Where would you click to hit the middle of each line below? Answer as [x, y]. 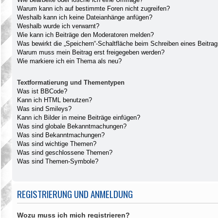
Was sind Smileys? [44, 109]
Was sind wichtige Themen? [57, 144]
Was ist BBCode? [42, 91]
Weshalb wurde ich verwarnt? [58, 26]
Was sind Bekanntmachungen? [61, 135]
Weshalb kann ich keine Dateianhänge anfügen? [85, 17]
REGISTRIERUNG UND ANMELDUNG [75, 194]
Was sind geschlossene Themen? [65, 153]
